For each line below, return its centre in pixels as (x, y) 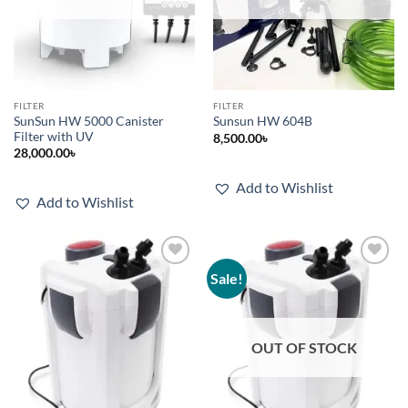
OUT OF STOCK (304, 348)
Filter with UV (53, 136)
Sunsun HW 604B (262, 122)
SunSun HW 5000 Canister (88, 121)
